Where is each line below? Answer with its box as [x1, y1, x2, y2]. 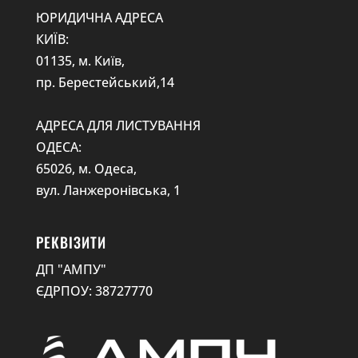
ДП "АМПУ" [35, 261, 106, 279]
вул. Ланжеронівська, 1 [35, 181, 181, 200]
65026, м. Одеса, [35, 160, 137, 178]
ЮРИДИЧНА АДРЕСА [35, 9, 163, 27]
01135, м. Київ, [35, 52, 125, 70]
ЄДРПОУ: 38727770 [35, 282, 153, 300]
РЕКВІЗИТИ [35, 232, 106, 253]
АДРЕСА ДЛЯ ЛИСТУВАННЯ [35, 117, 201, 135]
